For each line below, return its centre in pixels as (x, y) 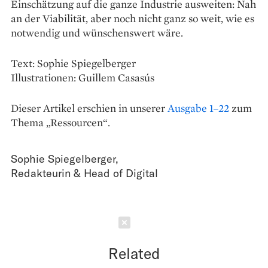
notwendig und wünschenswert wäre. (97, 32)
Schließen (169, 222)
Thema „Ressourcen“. (60, 122)
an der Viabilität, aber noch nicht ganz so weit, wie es (133, 18)
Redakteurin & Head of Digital (84, 173)
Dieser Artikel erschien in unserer (89, 108)
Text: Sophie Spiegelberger (73, 63)
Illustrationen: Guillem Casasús (83, 77)
